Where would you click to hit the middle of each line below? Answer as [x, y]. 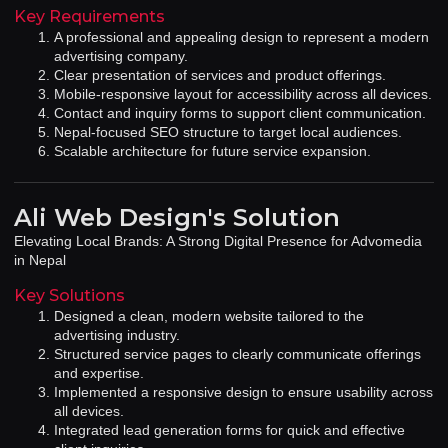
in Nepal [40, 260]
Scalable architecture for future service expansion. [212, 151]
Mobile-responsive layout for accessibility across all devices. [243, 94]
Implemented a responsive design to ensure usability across [243, 391]
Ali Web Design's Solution [177, 218]
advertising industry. [117, 334]
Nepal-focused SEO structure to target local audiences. [228, 132]
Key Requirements [89, 17]
